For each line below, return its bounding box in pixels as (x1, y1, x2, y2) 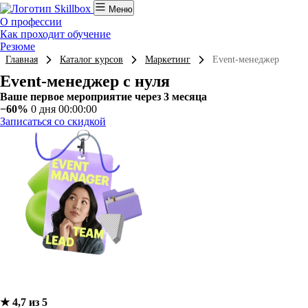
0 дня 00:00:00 (31, 103, 97, 115)
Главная (5, 54, 38, 65)
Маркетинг (145, 54, 190, 65)
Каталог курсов (60, 54, 123, 65)
